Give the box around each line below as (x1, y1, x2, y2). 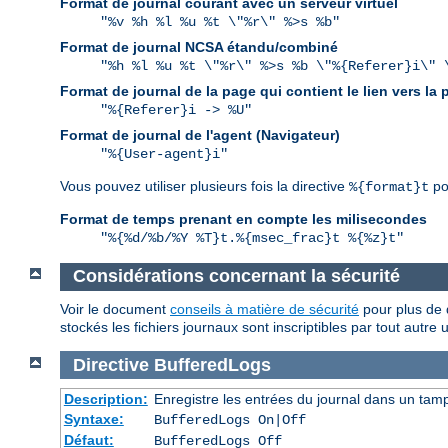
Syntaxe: (63, 411, 124, 428)
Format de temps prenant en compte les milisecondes (60, 211, 427, 228)
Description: (63, 391, 148, 408)
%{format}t (349, 179, 429, 196)
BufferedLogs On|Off (153, 412, 306, 429)
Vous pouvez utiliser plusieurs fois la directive (60, 178, 349, 195)
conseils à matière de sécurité (170, 300, 359, 317)
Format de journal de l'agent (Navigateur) (60, 127, 340, 144)
